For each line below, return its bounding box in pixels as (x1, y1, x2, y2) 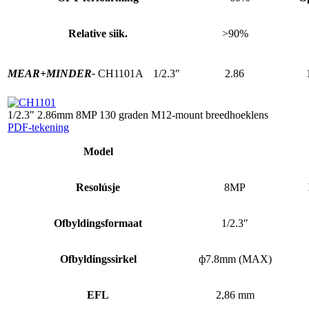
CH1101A (98, 67, 143, 79)
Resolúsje (76, 181, 120, 193)
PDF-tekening (8, 121, 69, 133)
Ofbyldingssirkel (59, 252, 137, 265)
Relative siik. (68, 27, 128, 39)
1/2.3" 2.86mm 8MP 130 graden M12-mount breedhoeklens (8, 108, 268, 121)
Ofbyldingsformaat (54, 217, 142, 229)
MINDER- (46, 67, 95, 79)
